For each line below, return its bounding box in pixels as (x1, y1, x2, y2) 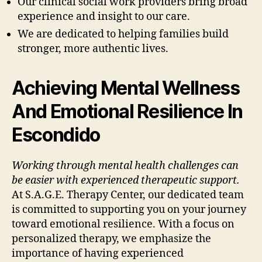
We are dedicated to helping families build (18, 27, 229, 42)
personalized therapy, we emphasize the (12, 232, 211, 246)
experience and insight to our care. (18, 10, 190, 24)
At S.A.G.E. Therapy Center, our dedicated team (12, 188, 244, 202)
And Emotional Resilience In (12, 100, 243, 123)
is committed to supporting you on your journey (12, 203, 246, 217)
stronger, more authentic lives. (18, 42, 168, 56)
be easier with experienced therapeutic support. (12, 174, 240, 188)
